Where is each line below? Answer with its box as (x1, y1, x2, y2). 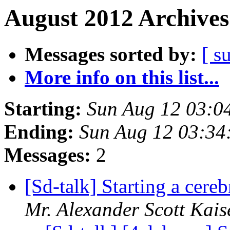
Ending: (4, 121, 74, 143)
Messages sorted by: (25, 43, 197, 66)
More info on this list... (25, 66, 219, 89)
